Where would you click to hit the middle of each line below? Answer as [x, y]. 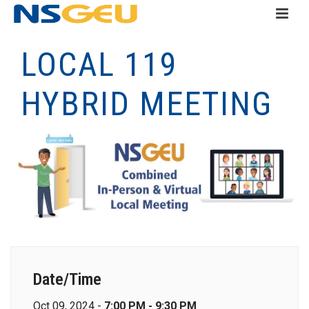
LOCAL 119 [99, 64]
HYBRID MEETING [147, 104]
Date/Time [67, 280]
